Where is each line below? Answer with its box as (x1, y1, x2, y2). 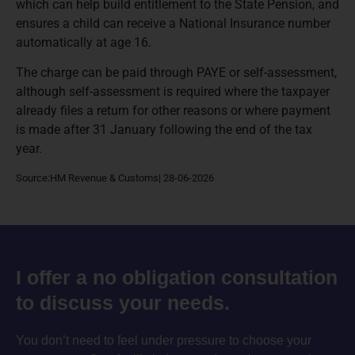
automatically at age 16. (16, 35, 151, 50)
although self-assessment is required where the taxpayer (16, 84, 330, 100)
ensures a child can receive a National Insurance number (16, 16, 330, 31)
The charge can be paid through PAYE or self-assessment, (16, 65, 337, 81)
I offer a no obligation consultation (16, 265, 338, 288)
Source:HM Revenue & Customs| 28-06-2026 (16, 171, 214, 184)
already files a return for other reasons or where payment (16, 103, 330, 119)
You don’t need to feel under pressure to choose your (16, 333, 311, 347)
